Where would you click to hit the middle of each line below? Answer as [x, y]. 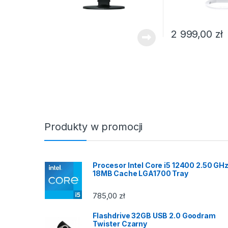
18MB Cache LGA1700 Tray [140, 173]
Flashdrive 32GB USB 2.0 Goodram [154, 216]
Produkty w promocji [94, 126]
